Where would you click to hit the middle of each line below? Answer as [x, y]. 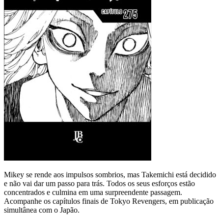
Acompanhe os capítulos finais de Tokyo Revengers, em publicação [109, 201]
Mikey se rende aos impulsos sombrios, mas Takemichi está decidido [110, 174]
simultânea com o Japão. [42, 210]
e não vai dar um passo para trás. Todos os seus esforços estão [99, 183]
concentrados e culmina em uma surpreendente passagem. [93, 192]
